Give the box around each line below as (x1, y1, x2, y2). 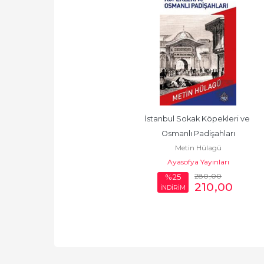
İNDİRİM (160, 183, 186, 192)
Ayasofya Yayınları (167, 157, 229, 167)
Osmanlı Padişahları (161, 129, 235, 138)
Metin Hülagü (174, 143, 222, 153)
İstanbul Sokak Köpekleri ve (144, 114, 250, 124)
